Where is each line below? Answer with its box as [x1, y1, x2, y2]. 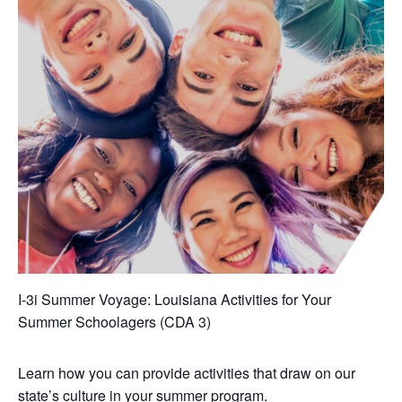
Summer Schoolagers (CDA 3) [18, 311, 211, 333]
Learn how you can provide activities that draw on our [18, 363, 355, 384]
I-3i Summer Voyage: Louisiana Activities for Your [18, 289, 331, 310]
